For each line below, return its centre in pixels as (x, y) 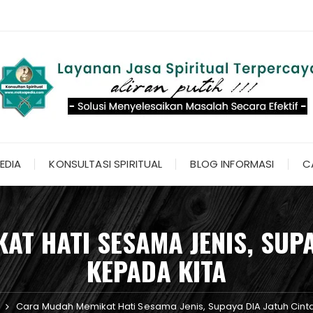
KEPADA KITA (156, 270)
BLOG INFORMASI (232, 164)
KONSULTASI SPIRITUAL (106, 164)
